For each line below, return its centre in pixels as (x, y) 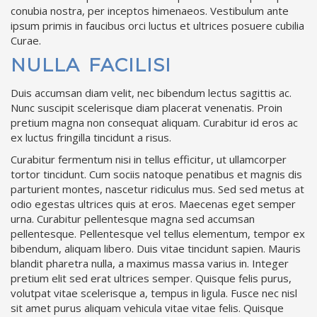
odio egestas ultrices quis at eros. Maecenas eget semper (153, 203)
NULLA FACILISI (91, 65)
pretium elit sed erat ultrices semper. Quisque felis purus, (151, 278)
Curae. (26, 40)
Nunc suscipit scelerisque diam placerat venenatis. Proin (146, 107)
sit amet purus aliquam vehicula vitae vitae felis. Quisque (147, 307)
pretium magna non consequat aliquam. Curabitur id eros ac (154, 122)
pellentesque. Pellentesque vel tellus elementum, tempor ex (158, 233)
